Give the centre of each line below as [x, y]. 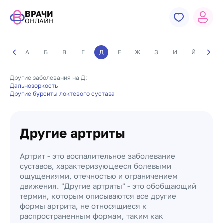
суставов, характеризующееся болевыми [96, 166]
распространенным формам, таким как [92, 216]
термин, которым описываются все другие [98, 196]
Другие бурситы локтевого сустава [62, 93]
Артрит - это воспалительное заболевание [98, 156]
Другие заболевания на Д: [49, 77]
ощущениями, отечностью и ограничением [99, 176]
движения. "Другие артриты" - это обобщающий [108, 186]
